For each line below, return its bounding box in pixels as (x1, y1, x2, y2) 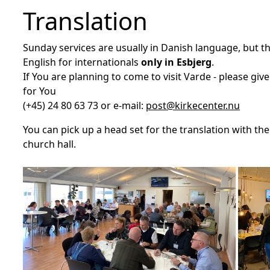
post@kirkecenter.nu (146, 98, 240, 112)
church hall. (23, 137, 76, 151)
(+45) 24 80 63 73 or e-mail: (23, 98, 146, 112)
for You (23, 84, 56, 98)
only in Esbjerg (141, 55, 212, 69)
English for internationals (23, 55, 141, 69)
